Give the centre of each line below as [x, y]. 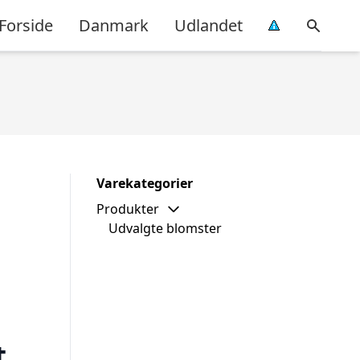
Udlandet [209, 25]
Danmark [114, 25]
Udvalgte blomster [165, 228]
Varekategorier [145, 183]
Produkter [128, 209]
